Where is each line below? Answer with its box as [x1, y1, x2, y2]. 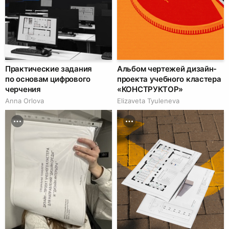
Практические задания [5, 63, 92, 74]
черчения [5, 84, 41, 94]
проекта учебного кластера [117, 74, 221, 84]
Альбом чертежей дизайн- [117, 63, 217, 74]
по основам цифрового [5, 74, 90, 84]
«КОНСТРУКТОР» [117, 84, 184, 94]
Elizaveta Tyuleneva [117, 96, 179, 105]
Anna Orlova [5, 96, 44, 105]
